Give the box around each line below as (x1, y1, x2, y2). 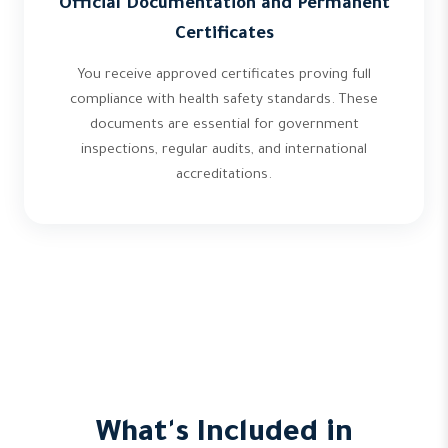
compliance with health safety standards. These (70, 93, 378, 108)
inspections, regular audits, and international (81, 143, 367, 158)
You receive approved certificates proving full (77, 68, 371, 83)
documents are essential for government (89, 118, 359, 133)
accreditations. (176, 168, 272, 183)
